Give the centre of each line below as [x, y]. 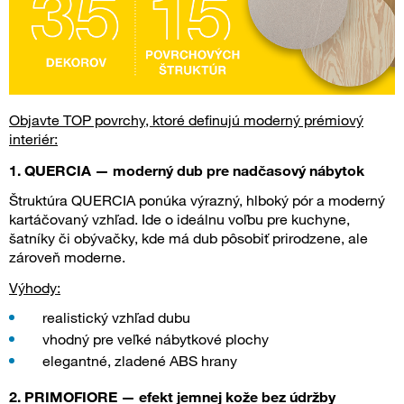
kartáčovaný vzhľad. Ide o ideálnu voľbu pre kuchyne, [179, 219]
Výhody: [35, 287]
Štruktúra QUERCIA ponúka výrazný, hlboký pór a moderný [197, 200]
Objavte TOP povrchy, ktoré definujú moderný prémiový [186, 119]
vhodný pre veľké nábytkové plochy [156, 339]
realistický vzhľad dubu [116, 317]
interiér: [33, 138]
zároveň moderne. [67, 257]
